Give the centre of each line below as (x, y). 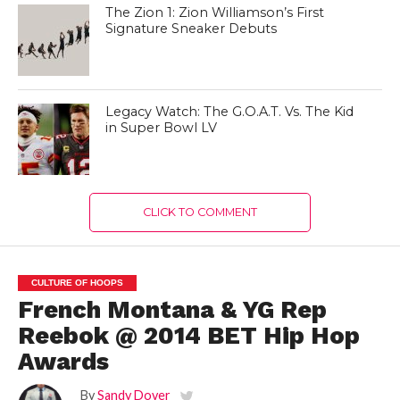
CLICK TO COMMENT (200, 212)
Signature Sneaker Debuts (192, 29)
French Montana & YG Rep (172, 310)
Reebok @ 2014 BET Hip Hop (188, 336)
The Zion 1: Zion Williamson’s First (215, 13)
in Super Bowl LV (162, 128)
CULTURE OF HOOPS (77, 283)
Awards (63, 362)
